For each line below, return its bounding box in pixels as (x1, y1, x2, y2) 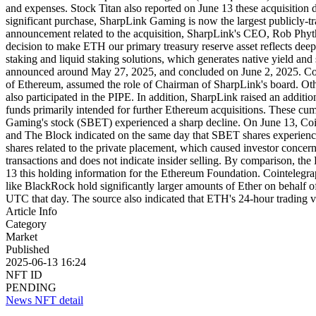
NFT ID (6, 268, 42, 281)
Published (6, 243, 49, 255)
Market (6, 230, 37, 243)
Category (6, 217, 47, 230)
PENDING (6, 281, 56, 293)
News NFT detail (6, 293, 83, 306)
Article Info (6, 205, 57, 217)
